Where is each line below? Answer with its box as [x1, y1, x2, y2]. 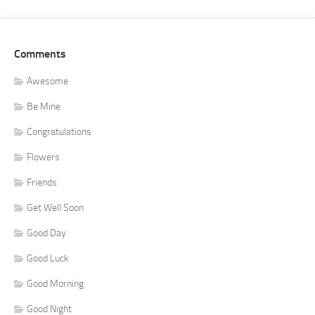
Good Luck [27, 252, 69, 264]
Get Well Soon [27, 201, 84, 214]
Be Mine [27, 100, 60, 112]
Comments [14, 46, 66, 60]
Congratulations [27, 125, 91, 138]
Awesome [27, 75, 68, 87]
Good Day [27, 226, 66, 239]
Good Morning [27, 277, 84, 290]
